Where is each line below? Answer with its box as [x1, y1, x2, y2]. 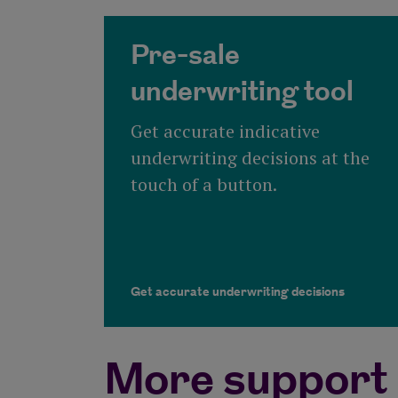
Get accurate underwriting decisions [131, 283, 345, 302]
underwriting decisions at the [131, 146, 370, 171]
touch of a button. [131, 172, 277, 197]
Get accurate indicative [131, 119, 320, 144]
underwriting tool [131, 72, 354, 114]
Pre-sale [131, 36, 240, 77]
